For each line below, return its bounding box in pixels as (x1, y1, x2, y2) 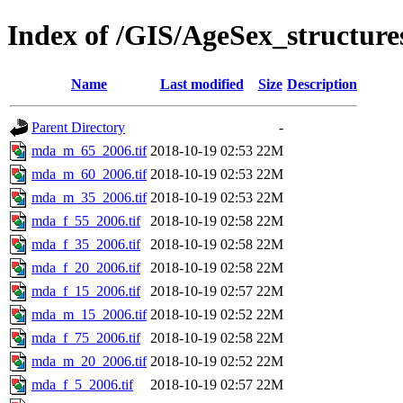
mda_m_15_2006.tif (31, 306, 147, 322)
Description (287, 76, 357, 92)
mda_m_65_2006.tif (31, 142, 147, 158)
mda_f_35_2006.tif (31, 236, 140, 252)
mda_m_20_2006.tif (31, 353, 147, 369)
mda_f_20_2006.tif (31, 259, 140, 275)
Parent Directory (31, 119, 125, 135)
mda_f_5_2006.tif (31, 376, 133, 392)
